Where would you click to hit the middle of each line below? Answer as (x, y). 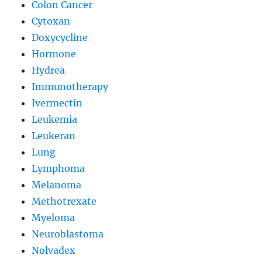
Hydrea (49, 70)
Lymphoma (58, 168)
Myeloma (54, 217)
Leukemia (55, 119)
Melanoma (57, 185)
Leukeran (54, 135)
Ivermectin (57, 103)
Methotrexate (64, 201)
